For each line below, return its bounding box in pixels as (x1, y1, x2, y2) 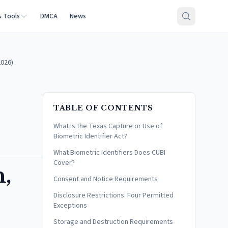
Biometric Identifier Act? (53, 131, 127, 141)
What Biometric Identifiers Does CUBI (53, 148, 165, 158)
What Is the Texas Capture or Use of (53, 121, 162, 131)
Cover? (53, 158, 75, 168)
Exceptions (53, 201, 87, 211)
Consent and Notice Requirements (53, 174, 158, 184)
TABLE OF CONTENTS (53, 103, 153, 112)
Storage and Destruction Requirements (53, 217, 173, 227)
